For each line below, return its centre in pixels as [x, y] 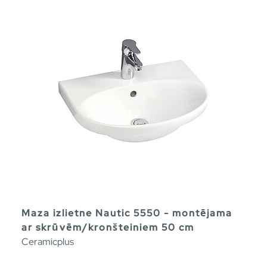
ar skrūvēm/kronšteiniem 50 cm [108, 228]
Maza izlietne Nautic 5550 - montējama [127, 213]
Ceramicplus [48, 242]
